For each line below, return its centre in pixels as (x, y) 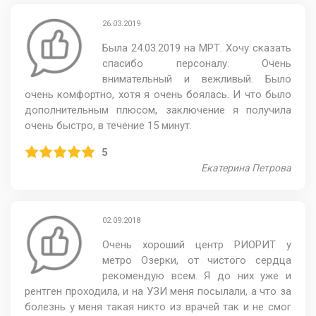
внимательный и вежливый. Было (197, 79)
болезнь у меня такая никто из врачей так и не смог (158, 306)
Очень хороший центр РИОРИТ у (197, 244)
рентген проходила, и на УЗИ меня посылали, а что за (158, 291)
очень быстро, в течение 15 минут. (108, 125)
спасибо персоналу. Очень (197, 63)
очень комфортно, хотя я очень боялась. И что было (158, 94)
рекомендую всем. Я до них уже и (197, 275)
